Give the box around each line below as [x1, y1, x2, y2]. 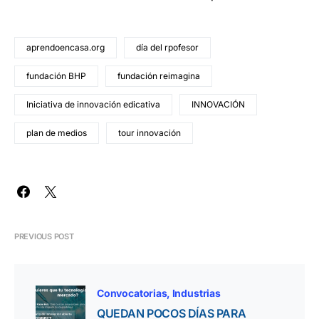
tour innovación [118, 127, 181, 138]
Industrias [172, 287, 221, 299]
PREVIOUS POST [14, 231, 74, 241]
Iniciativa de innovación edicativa [26, 99, 160, 110]
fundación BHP [26, 70, 86, 81]
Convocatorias [97, 287, 167, 299]
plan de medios [26, 127, 87, 138]
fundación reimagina [117, 70, 200, 81]
